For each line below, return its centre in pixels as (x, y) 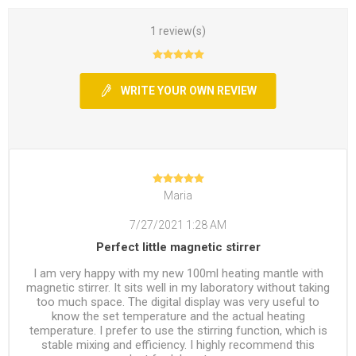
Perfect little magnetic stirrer (178, 247)
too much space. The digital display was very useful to (178, 302)
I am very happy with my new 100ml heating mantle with (178, 273)
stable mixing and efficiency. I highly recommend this (178, 344)
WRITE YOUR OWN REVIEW (188, 91)
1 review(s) (178, 31)
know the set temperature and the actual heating (178, 316)
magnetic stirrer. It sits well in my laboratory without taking (178, 287)
